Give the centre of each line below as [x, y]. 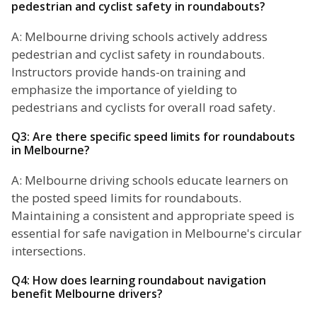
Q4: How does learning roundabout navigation [139, 281]
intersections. [48, 251]
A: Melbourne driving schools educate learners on [150, 180]
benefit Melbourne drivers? [87, 294]
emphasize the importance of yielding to [124, 90]
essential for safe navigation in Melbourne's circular [156, 234]
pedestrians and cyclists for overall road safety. [143, 108]
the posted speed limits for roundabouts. [126, 198]
